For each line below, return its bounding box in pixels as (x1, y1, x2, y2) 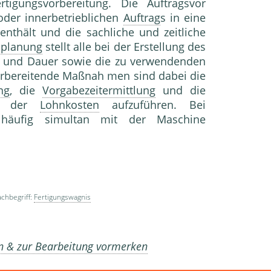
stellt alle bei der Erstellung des (42, 39, 206, 54)
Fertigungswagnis (34, 192, 91, 203)
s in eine (160, 10, 206, 25)
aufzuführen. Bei (99, 97, 206, 113)
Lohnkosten (39, 97, 99, 113)
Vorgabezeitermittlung (42, 83, 155, 98)
